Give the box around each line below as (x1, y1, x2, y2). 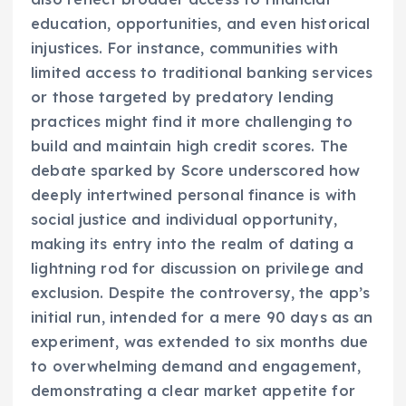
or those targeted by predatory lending (31, 88, 334, 107)
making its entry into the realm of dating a (31, 235, 354, 254)
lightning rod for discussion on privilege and (31, 259, 364, 278)
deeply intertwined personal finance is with (31, 186, 357, 205)
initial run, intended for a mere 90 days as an (31, 308, 373, 327)
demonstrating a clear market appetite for (31, 382, 355, 401)
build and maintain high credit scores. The (31, 137, 348, 156)
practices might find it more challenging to (31, 112, 353, 131)
